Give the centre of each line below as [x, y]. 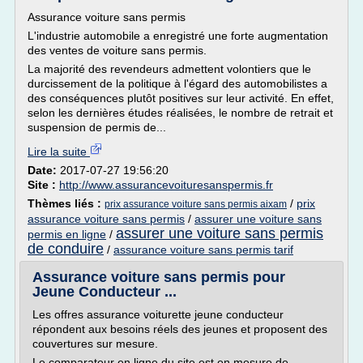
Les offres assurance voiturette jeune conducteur [158, 314]
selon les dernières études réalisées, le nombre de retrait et [180, 113]
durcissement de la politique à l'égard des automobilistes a [177, 83]
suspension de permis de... [97, 127]
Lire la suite [59, 152]
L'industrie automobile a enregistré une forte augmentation [178, 36]
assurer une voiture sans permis [220, 233]
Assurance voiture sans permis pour [159, 277]
